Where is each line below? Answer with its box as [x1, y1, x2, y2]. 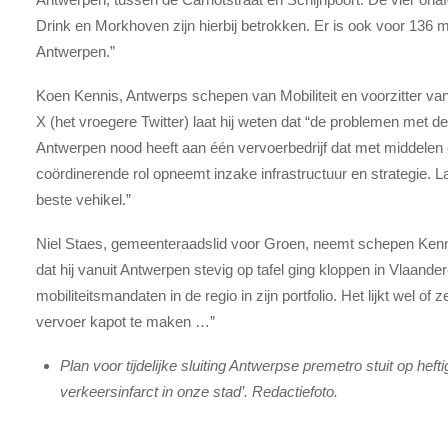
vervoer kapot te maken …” [36, 313, 216, 331]
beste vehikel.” [36, 190, 132, 208]
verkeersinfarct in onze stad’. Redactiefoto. [60, 383, 339, 401]
